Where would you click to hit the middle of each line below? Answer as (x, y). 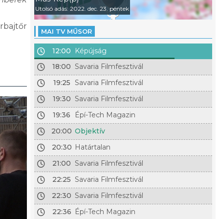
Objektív (90, 131)
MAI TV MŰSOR (66, 31)
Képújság (91, 51)
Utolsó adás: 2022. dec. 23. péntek (82, 9)
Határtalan (93, 147)
